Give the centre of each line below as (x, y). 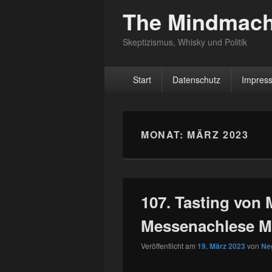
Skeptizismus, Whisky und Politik (185, 42)
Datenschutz (196, 80)
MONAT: (164, 134)
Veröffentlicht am (169, 246)
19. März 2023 (221, 246)
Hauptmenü (129, 73)
